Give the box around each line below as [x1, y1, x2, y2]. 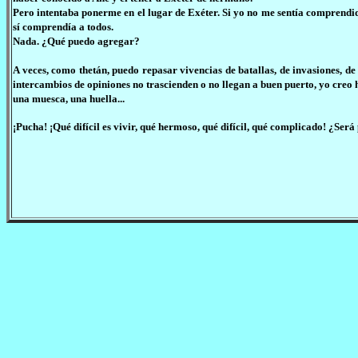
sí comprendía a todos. [13, 21, 113, 33]
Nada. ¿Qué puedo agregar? [13, 35, 140, 47]
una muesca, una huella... [13, 93, 125, 105]
